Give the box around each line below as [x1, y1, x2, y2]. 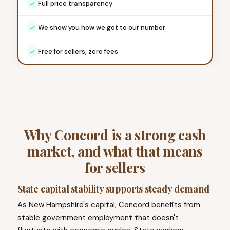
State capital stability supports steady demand [17, 183, 209, 196]
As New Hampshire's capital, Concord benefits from [17, 200, 200, 210]
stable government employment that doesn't [17, 213, 179, 223]
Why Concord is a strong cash [24, 125, 206, 144]
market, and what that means [27, 142, 203, 161]
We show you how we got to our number [37, 23, 165, 32]
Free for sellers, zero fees [37, 47, 118, 56]
